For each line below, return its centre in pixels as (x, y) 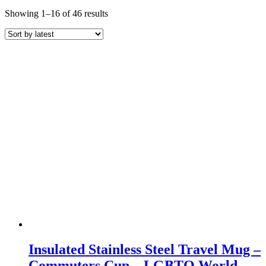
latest (117, 34)
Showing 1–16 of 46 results (56, 13)
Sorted (120, 12)
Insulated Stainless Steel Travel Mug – (145, 249)
